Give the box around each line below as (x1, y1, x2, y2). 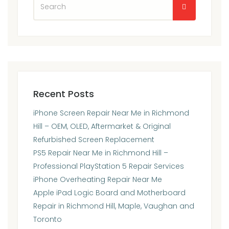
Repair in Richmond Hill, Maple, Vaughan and (33, 200, 194, 211)
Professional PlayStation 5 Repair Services (33, 161, 184, 171)
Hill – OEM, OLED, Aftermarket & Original (33, 121, 171, 131)
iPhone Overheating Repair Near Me (33, 174, 162, 185)
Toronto (33, 214, 62, 224)
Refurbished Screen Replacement (33, 134, 154, 145)
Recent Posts (33, 87, 94, 100)
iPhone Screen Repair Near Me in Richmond (33, 107, 189, 118)
